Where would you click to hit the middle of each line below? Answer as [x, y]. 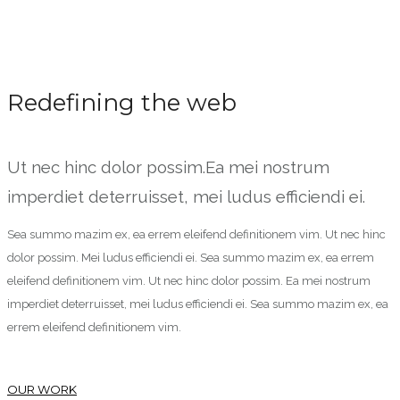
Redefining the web [122, 103]
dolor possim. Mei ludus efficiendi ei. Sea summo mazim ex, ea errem [191, 257]
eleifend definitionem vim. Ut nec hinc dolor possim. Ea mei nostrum [189, 280]
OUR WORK [42, 389]
